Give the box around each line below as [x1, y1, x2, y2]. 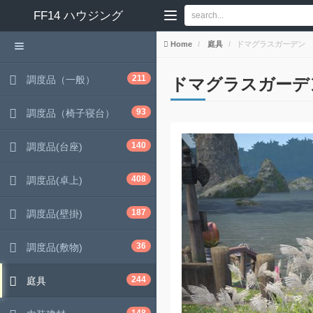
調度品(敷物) [27, 242, 82, 253]
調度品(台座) [27, 141, 82, 152]
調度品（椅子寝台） [27, 108, 115, 119]
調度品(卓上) [27, 175, 82, 186]
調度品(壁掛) [27, 208, 82, 219]
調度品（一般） [27, 74, 95, 85]
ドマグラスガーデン [236, 40, 305, 48]
